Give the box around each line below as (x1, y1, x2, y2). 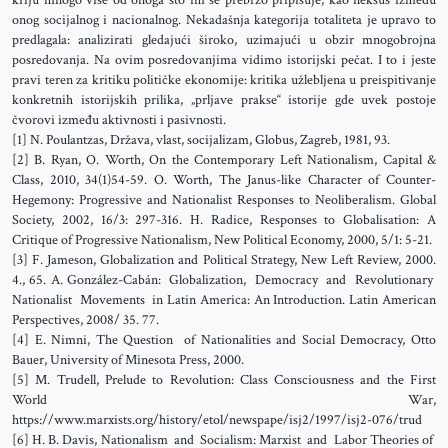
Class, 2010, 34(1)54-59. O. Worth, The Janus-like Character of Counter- (12, 171, 436, 189)
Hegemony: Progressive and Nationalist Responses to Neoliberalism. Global (12, 191, 436, 209)
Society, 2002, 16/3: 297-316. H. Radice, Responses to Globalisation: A (12, 211, 436, 229)
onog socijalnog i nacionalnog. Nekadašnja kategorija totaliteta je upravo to (12, 11, 436, 29)
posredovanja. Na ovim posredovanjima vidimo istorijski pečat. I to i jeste (12, 51, 436, 69)
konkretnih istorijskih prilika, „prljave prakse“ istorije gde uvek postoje (12, 91, 436, 109)
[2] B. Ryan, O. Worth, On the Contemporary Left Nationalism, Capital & (12, 151, 436, 169)
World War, (12, 391, 436, 409)
